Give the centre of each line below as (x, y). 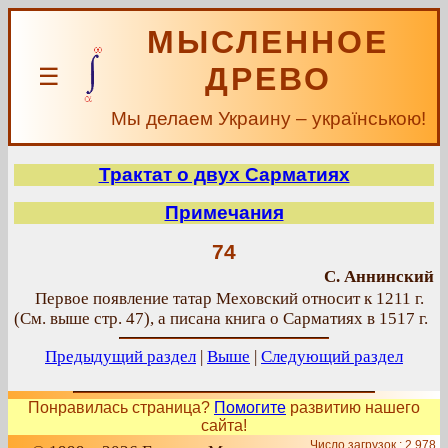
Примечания (224, 212)
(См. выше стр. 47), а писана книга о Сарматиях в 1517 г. (221, 318)
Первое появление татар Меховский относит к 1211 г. (229, 298)
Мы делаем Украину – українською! (268, 118)
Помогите (250, 407)
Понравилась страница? (121, 407)
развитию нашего (353, 407)
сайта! (224, 425)
